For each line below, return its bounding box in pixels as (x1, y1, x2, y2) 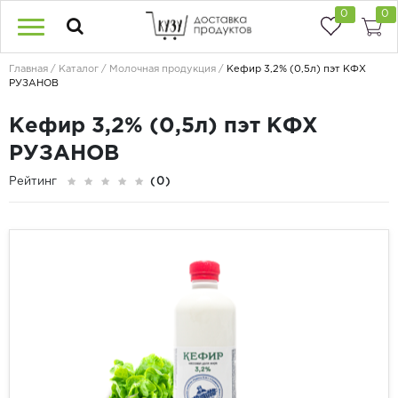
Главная (9, 65, 48, 74)
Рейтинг (9, 177, 57, 187)
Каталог (59, 65, 99, 74)
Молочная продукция (109, 65, 216, 74)
